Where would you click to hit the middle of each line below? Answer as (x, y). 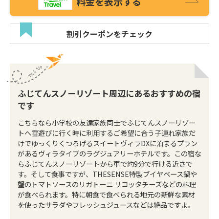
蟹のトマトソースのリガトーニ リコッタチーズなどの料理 (107, 184)
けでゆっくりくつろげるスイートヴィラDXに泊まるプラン (108, 143)
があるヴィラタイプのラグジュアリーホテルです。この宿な (109, 153)
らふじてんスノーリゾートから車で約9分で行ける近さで (105, 164)
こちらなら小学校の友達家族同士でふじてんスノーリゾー (107, 122)
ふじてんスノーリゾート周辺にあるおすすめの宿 (109, 93)
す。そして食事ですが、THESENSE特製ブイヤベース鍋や (107, 174)
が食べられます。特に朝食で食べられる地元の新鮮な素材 (106, 194)
